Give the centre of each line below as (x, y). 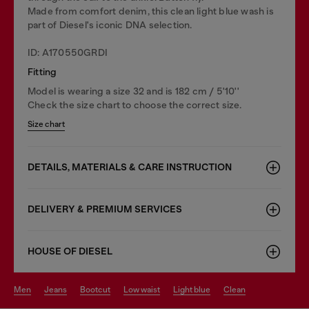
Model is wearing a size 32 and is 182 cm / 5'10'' (133, 91)
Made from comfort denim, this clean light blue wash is (151, 11)
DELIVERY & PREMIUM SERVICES (105, 209)
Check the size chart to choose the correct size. (135, 105)
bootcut (98, 290)
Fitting (42, 72)
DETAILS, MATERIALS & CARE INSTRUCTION (130, 167)
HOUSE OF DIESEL (70, 251)
